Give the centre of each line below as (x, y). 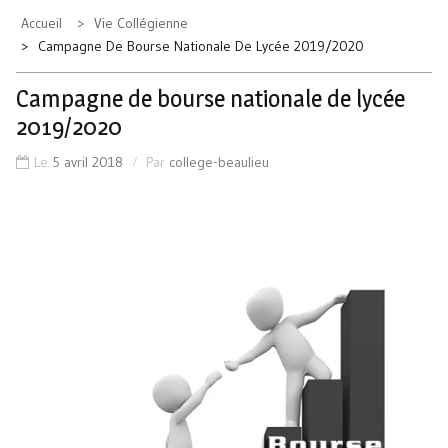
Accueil (41, 23)
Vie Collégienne (141, 23)
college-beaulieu (219, 162)
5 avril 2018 (87, 162)
